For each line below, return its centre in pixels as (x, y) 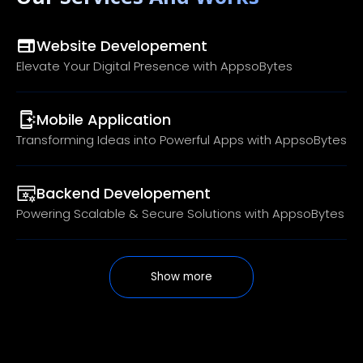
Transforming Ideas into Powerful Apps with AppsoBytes (181, 140)
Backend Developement (124, 193)
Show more (181, 277)
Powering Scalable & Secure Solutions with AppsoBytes (180, 214)
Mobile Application (104, 120)
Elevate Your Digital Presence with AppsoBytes (154, 66)
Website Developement (122, 46)
